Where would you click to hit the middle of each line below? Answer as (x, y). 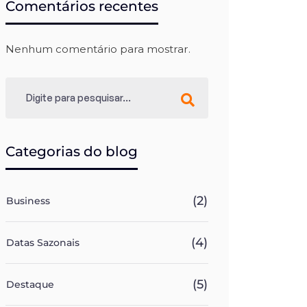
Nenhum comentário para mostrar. (98, 49)
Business (28, 201)
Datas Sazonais (43, 243)
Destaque (30, 284)
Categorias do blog (72, 151)
